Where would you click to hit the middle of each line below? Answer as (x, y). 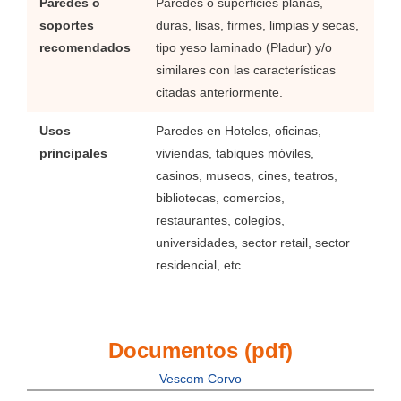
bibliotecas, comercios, (220, 199)
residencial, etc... (203, 266)
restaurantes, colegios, (220, 221)
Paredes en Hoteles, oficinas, (238, 132)
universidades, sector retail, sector (252, 243)
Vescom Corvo (200, 379)
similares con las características (245, 71)
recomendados (85, 48)
